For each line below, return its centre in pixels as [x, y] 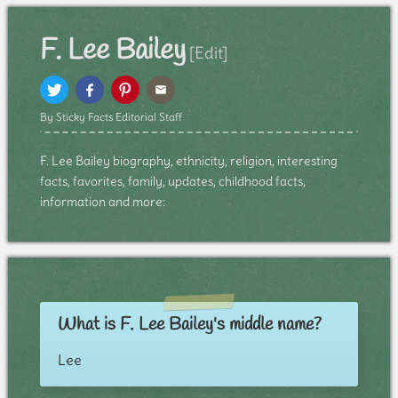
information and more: [102, 202]
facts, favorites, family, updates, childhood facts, [172, 182]
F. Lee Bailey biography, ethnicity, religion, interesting [188, 161]
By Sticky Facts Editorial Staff [111, 117]
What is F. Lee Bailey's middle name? [189, 325]
